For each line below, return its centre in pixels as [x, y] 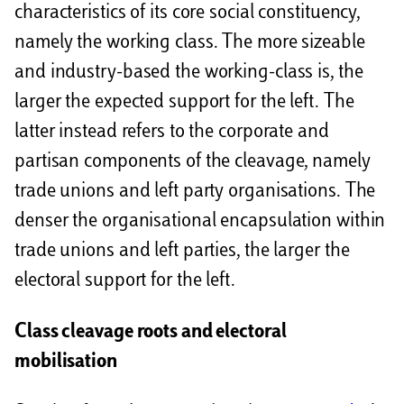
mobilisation [66, 362]
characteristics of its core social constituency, [188, 13]
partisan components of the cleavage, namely [193, 162]
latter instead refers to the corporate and [172, 132]
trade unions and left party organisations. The [195, 192]
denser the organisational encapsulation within [200, 221]
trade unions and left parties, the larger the [182, 251]
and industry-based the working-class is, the [189, 73]
